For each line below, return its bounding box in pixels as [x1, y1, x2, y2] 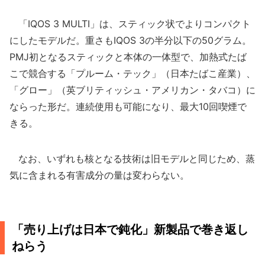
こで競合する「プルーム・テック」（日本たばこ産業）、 [9, 67, 256, 79]
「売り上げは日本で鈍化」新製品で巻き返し [12, 222, 248, 237]
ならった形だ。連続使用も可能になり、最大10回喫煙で [9, 101, 247, 112]
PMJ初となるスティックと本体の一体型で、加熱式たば [9, 51, 247, 63]
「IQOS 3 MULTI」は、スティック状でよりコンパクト [9, 18, 251, 30]
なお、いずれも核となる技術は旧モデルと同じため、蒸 [9, 153, 255, 164]
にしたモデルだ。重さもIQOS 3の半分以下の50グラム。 [9, 34, 251, 46]
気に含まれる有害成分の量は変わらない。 [9, 169, 189, 181]
